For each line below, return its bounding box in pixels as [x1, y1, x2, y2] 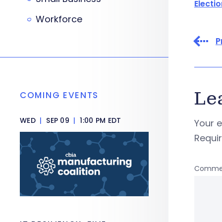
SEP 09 [44, 115, 72, 125]
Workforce [36, 13, 82, 25]
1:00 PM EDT [78, 115, 121, 125]
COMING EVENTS [20, 89, 99, 101]
